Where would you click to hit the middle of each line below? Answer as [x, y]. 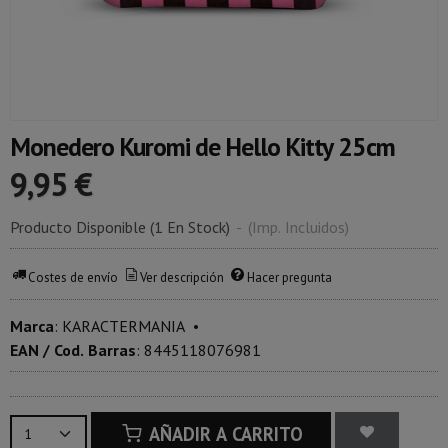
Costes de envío [73, 277]
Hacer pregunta [289, 277]
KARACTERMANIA [123, 326]
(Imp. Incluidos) [298, 227]
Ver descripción [182, 277]
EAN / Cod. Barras [73, 350]
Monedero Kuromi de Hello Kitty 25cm [202, 147]
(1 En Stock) [192, 227]
